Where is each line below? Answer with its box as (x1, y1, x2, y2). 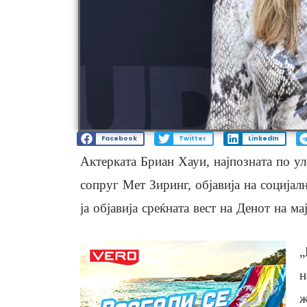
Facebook (101, 134, 137, 143)
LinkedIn (247, 134, 279, 143)
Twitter (178, 134, 206, 143)
